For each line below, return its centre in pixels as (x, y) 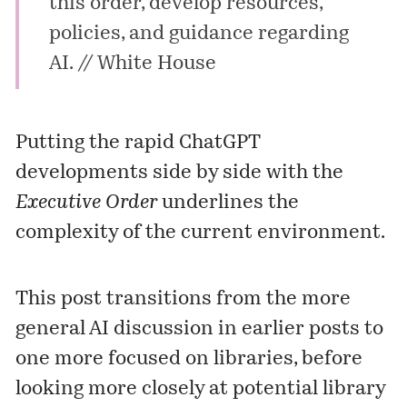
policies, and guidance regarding (199, 35)
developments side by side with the (180, 174)
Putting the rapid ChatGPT (138, 144)
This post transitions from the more (184, 300)
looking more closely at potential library (201, 390)
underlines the (228, 203)
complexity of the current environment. (201, 233)
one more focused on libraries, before (189, 360)
